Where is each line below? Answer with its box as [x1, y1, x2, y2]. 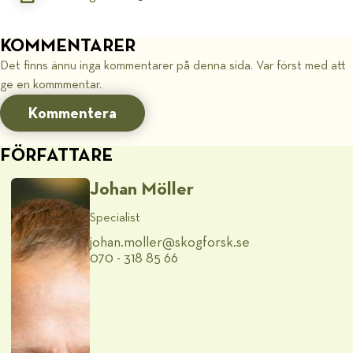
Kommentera [28, 105, 117, 121]
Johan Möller [90, 180, 195, 199]
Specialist [90, 211, 141, 225]
